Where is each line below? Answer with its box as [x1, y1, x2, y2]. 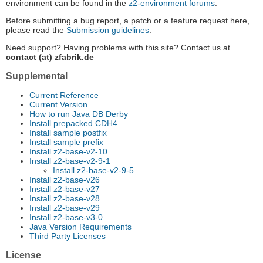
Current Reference [29, 90, 99, 100]
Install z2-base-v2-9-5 [53, 166, 134, 176]
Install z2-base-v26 [29, 175, 100, 185]
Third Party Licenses [29, 231, 106, 241]
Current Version [29, 100, 87, 110]
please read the [6, 25, 66, 35]
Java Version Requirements [29, 222, 131, 232]
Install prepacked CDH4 [29, 119, 117, 129]
